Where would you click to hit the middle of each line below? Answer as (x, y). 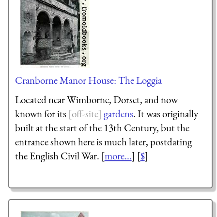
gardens (118, 113)
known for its (41, 113)
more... (118, 155)
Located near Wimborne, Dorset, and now (96, 99)
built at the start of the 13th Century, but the (102, 127)
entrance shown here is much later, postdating (103, 141)
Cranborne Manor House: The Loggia (88, 80)
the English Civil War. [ (60, 155)
